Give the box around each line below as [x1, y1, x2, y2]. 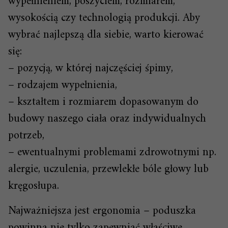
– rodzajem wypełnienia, [8, 75, 117, 96]
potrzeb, [8, 126, 44, 146]
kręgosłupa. [8, 176, 62, 196]
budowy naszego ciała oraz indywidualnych [8, 109, 206, 129]
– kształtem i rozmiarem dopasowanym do [8, 92, 198, 112]
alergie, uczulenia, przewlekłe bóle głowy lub [8, 159, 209, 180]
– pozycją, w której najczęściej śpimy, [8, 59, 173, 79]
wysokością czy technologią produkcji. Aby [8, 8, 200, 28]
